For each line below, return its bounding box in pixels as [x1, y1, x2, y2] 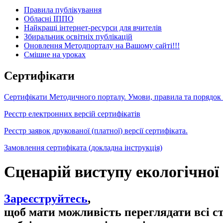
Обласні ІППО [24, 14, 74, 23]
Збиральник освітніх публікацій [24, 32, 132, 41]
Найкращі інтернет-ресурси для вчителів [24, 23, 162, 32]
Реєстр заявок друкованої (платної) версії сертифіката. [4, 126, 188, 135]
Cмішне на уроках [24, 50, 86, 59]
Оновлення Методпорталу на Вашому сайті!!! [24, 41, 180, 50]
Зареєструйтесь [4, 192, 88, 205]
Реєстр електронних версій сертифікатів [4, 109, 140, 118]
